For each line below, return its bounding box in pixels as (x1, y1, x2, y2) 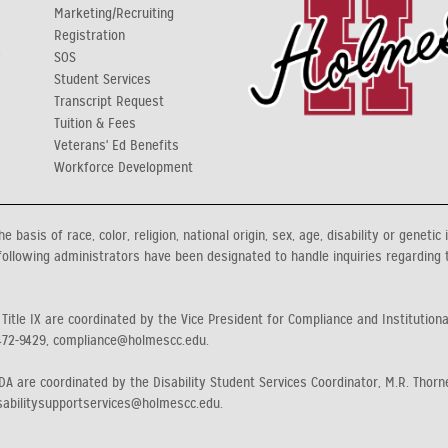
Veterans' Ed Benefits (54, 137, 179, 154)
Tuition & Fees (54, 115, 136, 132)
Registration (54, 27, 125, 44)
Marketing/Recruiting (54, 5, 174, 22)
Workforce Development (54, 159, 193, 176)
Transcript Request (54, 93, 164, 110)
